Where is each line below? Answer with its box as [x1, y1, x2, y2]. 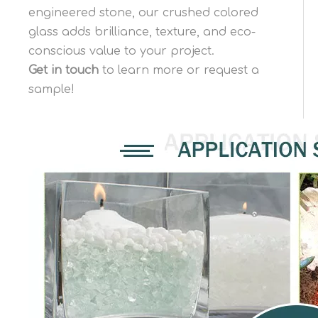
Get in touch [28, 64, 99, 77]
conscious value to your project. [28, 45, 214, 58]
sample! [28, 83, 75, 97]
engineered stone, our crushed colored [28, 6, 258, 20]
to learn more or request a [99, 64, 259, 77]
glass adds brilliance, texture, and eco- [28, 26, 256, 39]
